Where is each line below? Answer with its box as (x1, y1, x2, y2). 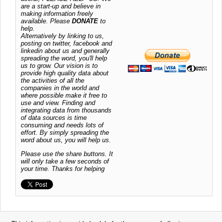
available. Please (21, 17, 72, 25)
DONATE (72, 17, 98, 25)
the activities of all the (21, 76, 84, 84)
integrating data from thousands (21, 106, 111, 114)
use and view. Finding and (21, 99, 95, 107)
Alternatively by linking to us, (21, 32, 104, 40)
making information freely (21, 9, 93, 17)
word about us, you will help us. (21, 136, 111, 144)
